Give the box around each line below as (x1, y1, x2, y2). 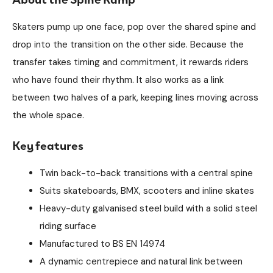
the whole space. (12, 108, 84, 121)
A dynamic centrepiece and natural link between (40, 255, 243, 268)
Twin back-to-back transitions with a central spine (40, 167, 253, 179)
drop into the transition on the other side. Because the (12, 38, 244, 51)
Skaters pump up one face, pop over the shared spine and (12, 20, 256, 33)
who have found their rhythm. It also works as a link (12, 73, 224, 86)
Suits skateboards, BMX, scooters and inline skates (40, 185, 254, 197)
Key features (12, 136, 83, 154)
